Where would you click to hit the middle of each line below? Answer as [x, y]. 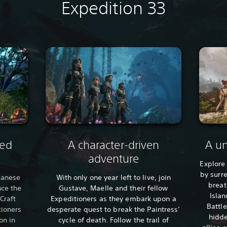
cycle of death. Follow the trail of [113, 220]
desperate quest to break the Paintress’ [113, 209]
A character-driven [113, 144]
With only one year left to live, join [113, 177]
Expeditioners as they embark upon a [113, 198]
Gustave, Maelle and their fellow [113, 188]
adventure [113, 158]
